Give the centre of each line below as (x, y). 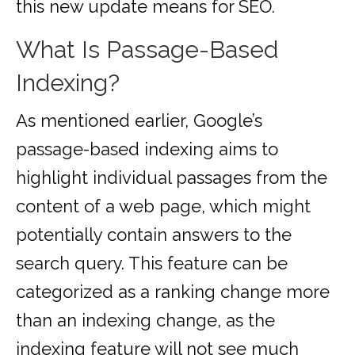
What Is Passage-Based (147, 50)
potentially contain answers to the (154, 235)
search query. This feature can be (152, 263)
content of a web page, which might (163, 206)
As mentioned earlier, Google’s (139, 121)
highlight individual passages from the (172, 178)
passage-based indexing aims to (147, 149)
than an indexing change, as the (145, 321)
